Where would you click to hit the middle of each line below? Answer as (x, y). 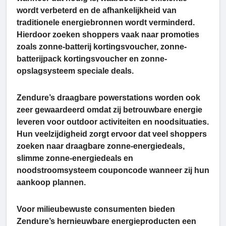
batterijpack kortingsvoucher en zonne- (92, 59)
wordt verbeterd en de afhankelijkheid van (97, 11)
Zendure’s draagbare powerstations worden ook (108, 98)
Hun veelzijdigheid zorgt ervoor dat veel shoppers (112, 134)
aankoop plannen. (51, 183)
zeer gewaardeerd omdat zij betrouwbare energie (109, 110)
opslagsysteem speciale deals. (75, 71)
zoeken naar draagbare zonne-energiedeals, (101, 146)
